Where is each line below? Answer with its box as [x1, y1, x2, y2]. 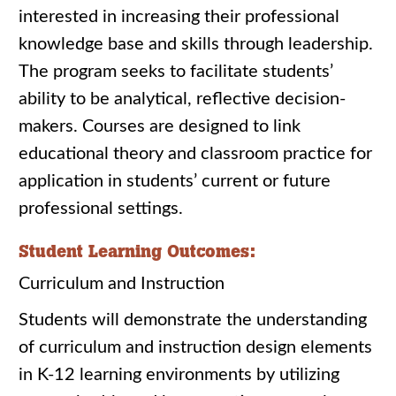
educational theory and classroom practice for [19, 145, 372, 163]
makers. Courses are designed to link [19, 118, 301, 135]
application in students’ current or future [19, 172, 331, 190]
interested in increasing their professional [19, 8, 339, 26]
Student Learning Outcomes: [19, 240, 255, 262]
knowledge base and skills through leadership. [19, 35, 373, 53]
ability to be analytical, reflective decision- [19, 90, 346, 108]
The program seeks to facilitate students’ [19, 63, 333, 80]
